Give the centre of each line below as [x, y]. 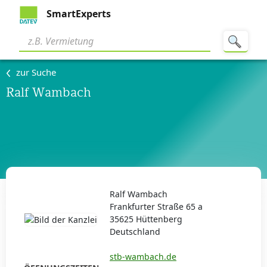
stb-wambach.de [143, 257]
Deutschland [135, 232]
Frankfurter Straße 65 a [156, 207]
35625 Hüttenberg [146, 219]
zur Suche [36, 72]
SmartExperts [77, 14]
